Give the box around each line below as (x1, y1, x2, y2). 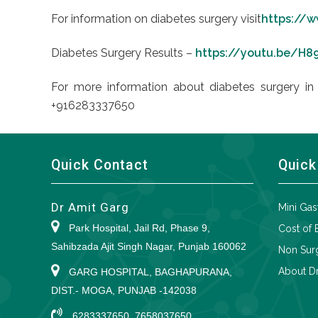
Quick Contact (51, 156, 148, 173)
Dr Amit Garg (51, 199, 129, 214)
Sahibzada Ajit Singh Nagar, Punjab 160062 (51, 240, 246, 252)
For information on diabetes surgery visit (51, 11, 261, 26)
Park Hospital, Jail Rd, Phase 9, (66, 221, 210, 234)
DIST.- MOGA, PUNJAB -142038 (51, 284, 197, 296)
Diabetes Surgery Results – (51, 45, 195, 60)
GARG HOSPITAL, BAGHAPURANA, (66, 265, 232, 278)
